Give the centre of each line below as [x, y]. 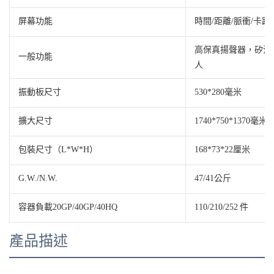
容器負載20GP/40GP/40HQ [68, 206]
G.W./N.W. [38, 178]
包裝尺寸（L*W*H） [58, 149]
